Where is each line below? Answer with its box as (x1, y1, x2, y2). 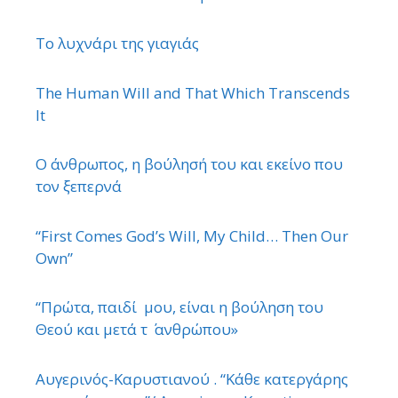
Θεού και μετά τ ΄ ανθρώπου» (36, 319, 242, 340)
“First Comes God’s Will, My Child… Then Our (36, 225, 348, 246)
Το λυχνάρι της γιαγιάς (36, 33, 199, 54)
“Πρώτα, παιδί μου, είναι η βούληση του (36, 297, 323, 318)
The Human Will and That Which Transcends (36, 82, 350, 103)
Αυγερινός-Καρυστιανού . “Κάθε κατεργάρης (36, 368, 348, 389)
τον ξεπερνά (36, 176, 122, 197)
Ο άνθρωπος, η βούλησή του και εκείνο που (36, 154, 343, 175)
